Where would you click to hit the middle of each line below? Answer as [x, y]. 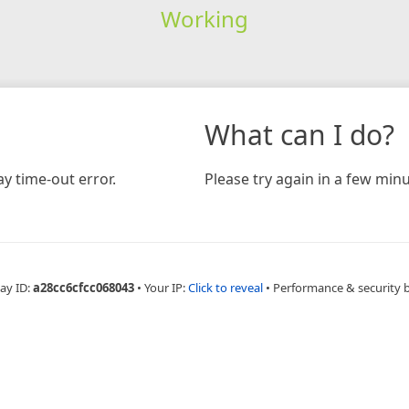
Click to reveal [225, 287]
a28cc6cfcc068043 [83, 287]
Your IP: [166, 287]
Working [204, 18]
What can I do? [299, 134]
